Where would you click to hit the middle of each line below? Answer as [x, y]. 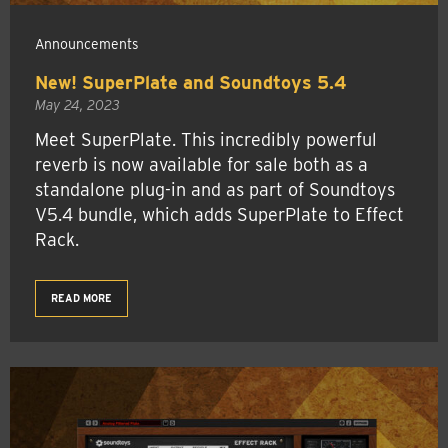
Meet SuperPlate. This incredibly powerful [206, 139]
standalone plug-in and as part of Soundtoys [215, 189]
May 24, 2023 [77, 104]
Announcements [87, 44]
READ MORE [81, 297]
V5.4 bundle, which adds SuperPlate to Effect [219, 214]
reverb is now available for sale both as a [201, 164]
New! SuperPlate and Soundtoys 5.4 [191, 82]
